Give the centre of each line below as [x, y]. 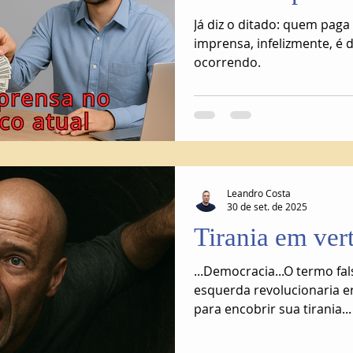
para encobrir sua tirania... [273, 309]
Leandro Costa [259, 193]
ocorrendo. [227, 62]
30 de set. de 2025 [267, 206]
